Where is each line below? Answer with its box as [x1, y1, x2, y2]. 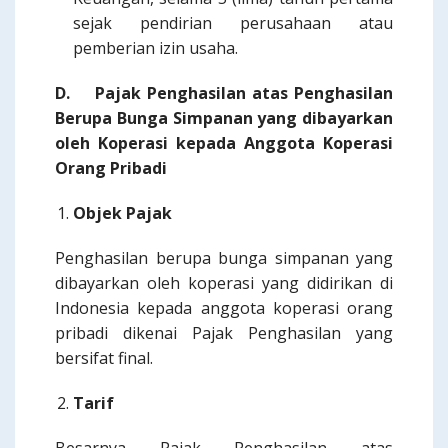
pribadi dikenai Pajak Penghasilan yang [55, 322, 393, 344]
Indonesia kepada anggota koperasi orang [55, 297, 393, 319]
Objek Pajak [73, 202, 172, 224]
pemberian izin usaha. [73, 37, 238, 59]
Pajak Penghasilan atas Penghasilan [94, 82, 394, 104]
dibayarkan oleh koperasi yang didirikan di [55, 272, 393, 294]
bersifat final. [55, 347, 153, 369]
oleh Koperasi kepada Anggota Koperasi [55, 132, 393, 154]
